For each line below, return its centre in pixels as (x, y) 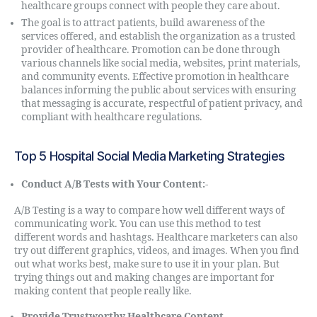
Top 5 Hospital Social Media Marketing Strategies (150, 156)
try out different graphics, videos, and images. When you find (157, 250)
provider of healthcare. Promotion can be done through (151, 50)
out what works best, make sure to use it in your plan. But (147, 264)
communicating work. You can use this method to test (138, 224)
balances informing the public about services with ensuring (159, 90)
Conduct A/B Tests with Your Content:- (115, 184)
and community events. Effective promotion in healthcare (155, 77)
